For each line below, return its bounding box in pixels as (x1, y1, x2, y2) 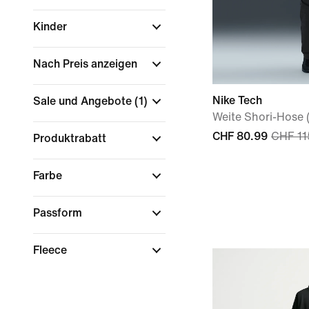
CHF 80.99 (212, 130, 268, 142)
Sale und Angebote (33, 95, 134, 107)
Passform (33, 207, 85, 219)
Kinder (33, 21, 70, 32)
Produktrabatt (33, 132, 109, 144)
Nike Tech (212, 94, 262, 106)
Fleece (33, 244, 70, 256)
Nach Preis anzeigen (33, 58, 140, 70)
